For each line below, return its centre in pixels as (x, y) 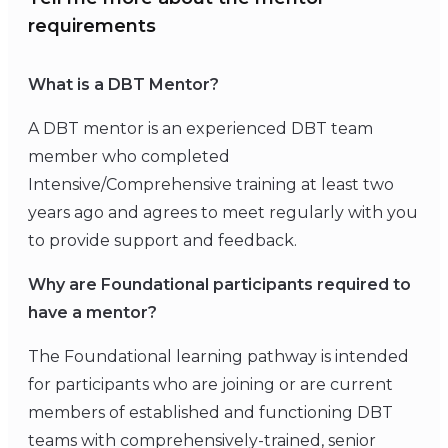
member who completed (129, 156)
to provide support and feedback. (164, 240)
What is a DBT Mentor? (123, 84)
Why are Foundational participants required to (219, 284)
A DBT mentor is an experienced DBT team (200, 128)
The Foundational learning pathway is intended (218, 356)
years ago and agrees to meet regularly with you (223, 212)
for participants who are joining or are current (210, 384)
